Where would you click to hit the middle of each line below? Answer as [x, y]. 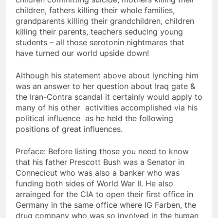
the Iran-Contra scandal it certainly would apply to [109, 97]
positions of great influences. [69, 129]
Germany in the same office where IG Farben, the [106, 205]
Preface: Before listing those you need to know [102, 151]
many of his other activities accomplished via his [107, 107]
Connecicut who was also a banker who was [98, 173]
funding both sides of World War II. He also [94, 183]
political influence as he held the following [94, 118]
